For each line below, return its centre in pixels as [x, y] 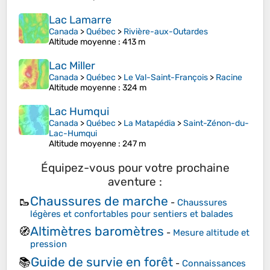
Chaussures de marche [99, 201]
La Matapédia [149, 124]
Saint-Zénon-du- [216, 124]
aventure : [135, 182]
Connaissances [214, 263]
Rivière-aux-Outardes [166, 32]
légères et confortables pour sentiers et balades [132, 214]
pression [49, 244]
